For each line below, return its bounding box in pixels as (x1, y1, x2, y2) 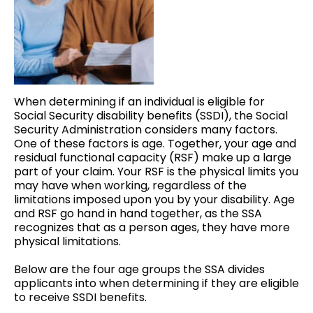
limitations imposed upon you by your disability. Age (14, 191, 295, 208)
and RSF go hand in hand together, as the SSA (14, 205, 262, 221)
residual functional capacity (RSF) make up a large (14, 150, 291, 166)
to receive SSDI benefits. (14, 289, 147, 305)
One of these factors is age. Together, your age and (14, 136, 296, 152)
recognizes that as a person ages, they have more (14, 219, 290, 235)
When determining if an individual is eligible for (14, 94, 265, 110)
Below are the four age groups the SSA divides (14, 261, 265, 277)
